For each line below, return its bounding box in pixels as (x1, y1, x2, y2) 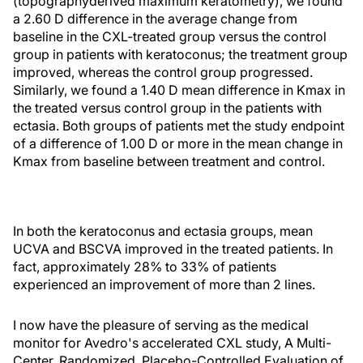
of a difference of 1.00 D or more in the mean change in (13, 135, 343, 152)
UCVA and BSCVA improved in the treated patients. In (13, 241, 333, 257)
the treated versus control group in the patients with (13, 100, 322, 116)
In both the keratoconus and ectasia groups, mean (13, 223, 313, 239)
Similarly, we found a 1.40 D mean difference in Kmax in (13, 82, 345, 98)
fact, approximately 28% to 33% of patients (13, 258, 276, 275)
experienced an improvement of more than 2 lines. (13, 276, 315, 293)
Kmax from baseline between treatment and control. (13, 153, 325, 169)
